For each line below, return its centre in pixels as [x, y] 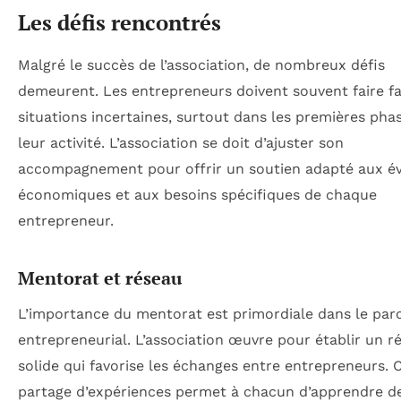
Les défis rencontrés [119, 22]
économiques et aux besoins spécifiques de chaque [197, 194]
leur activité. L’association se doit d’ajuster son [181, 142]
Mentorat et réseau [100, 277]
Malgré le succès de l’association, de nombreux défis [201, 64]
